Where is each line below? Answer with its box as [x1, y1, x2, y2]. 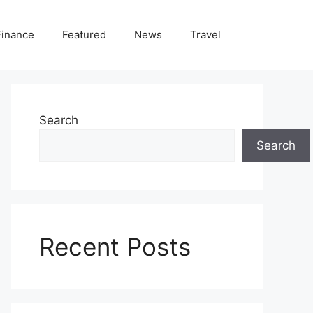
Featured [62, 28, 106, 41]
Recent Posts [39, 232, 191, 261]
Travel [190, 28, 221, 41]
